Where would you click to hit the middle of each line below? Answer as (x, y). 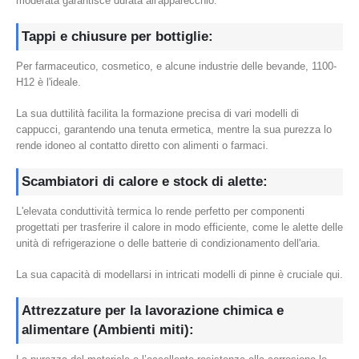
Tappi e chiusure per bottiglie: (117, 37)
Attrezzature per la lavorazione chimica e (153, 311)
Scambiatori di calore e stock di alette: (145, 182)
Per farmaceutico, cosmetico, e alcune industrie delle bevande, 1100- (176, 67)
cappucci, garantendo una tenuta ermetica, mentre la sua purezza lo (174, 129)
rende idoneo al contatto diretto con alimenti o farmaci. (142, 145)
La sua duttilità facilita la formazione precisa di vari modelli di (157, 113)
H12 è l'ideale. (48, 83)
